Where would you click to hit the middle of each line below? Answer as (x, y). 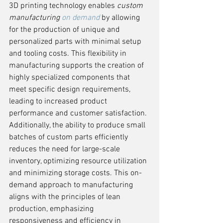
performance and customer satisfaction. (79, 113)
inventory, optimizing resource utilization (79, 161)
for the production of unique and (65, 30)
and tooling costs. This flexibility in (69, 54)
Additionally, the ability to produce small (78, 125)
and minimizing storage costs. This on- (75, 173)
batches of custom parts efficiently (69, 137)
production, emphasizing (52, 209)
